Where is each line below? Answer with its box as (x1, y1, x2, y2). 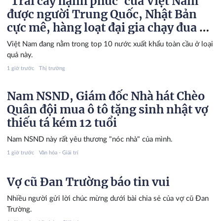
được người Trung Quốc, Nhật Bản (7, 6, 197, 21)
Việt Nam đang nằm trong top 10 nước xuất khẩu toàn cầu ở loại (7, 40, 213, 48)
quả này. (7, 51, 33, 59)
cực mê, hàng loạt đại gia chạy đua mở (7, 20, 218, 35)
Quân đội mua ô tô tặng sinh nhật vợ (7, 102, 208, 116)
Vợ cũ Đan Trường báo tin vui (7, 174, 170, 189)
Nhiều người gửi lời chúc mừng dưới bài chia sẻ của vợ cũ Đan (7, 194, 209, 202)
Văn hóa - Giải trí (39, 149, 78, 155)
